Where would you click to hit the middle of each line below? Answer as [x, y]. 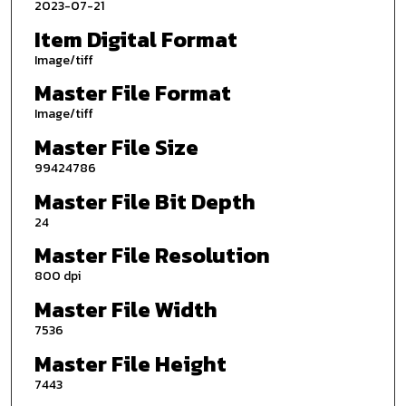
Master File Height [130, 363]
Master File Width [126, 309]
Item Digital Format [135, 39]
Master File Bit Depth [145, 201]
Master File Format [132, 93]
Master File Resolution [152, 256]
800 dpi [57, 276]
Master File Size [116, 147]
